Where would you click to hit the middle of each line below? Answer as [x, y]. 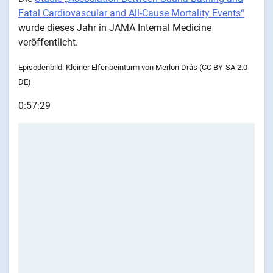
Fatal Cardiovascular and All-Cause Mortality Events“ [131, 13]
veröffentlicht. [48, 43]
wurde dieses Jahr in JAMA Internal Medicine [115, 28]
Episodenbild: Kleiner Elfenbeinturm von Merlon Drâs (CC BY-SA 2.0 [133, 68]
